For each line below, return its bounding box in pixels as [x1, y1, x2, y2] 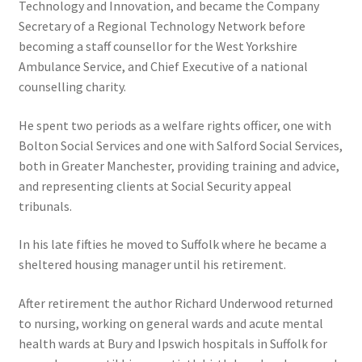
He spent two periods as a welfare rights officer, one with [18, 116, 331, 133]
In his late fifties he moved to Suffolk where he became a [18, 236, 326, 253]
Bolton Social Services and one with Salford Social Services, [18, 137, 343, 154]
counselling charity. [18, 78, 126, 95]
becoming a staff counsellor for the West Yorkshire [18, 38, 297, 55]
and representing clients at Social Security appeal [18, 177, 292, 194]
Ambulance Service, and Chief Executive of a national [18, 58, 308, 75]
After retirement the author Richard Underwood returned [18, 295, 333, 311]
